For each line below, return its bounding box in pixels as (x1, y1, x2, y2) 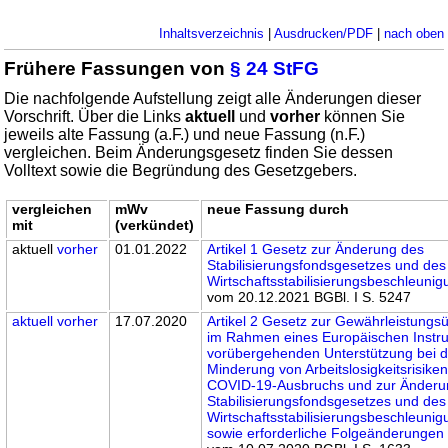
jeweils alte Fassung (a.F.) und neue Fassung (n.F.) (4, 125, 366, 143)
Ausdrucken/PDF (273, 25, 373, 41)
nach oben (383, 25, 444, 41)
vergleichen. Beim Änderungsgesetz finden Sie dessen (4, 143, 394, 161)
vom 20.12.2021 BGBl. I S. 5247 (207, 288, 412, 305)
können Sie (320, 107, 406, 125)
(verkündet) (115, 216, 195, 233)
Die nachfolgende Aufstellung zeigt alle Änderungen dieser (4, 89, 422, 107)
